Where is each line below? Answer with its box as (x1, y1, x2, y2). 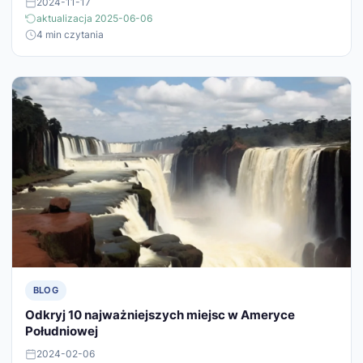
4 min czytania (36, 28, 104, 41)
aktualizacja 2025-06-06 (36, 12, 152, 25)
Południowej (25, 323, 98, 340)
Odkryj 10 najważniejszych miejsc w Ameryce (25, 307, 295, 323)
